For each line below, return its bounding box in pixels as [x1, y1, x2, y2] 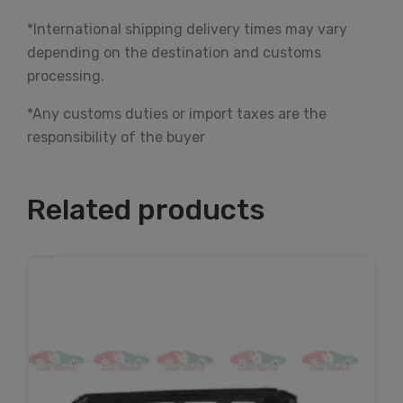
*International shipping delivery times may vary [27, 21, 347, 38]
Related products [27, 193, 265, 227]
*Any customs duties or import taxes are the [27, 105, 327, 122]
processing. [27, 67, 104, 85]
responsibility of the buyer [27, 129, 205, 146]
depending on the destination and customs [27, 44, 321, 61]
